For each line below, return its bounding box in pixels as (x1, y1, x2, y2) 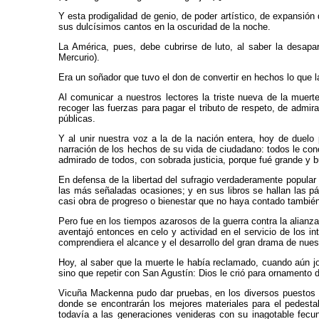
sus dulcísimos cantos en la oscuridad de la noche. (58, 21, 271, 32)
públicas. (58, 113, 95, 124)
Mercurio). (58, 52, 100, 63)
